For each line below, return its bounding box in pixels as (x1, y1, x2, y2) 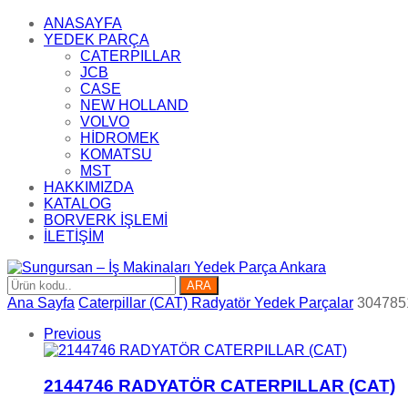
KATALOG (44, 196, 111, 211)
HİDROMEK (80, 130, 159, 146)
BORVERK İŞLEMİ (44, 212, 168, 228)
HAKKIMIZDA (44, 179, 134, 195)
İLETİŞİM (44, 229, 104, 244)
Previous (44, 326, 101, 342)
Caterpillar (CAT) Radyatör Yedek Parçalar (78, 295, 353, 311)
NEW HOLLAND (80, 97, 189, 113)
